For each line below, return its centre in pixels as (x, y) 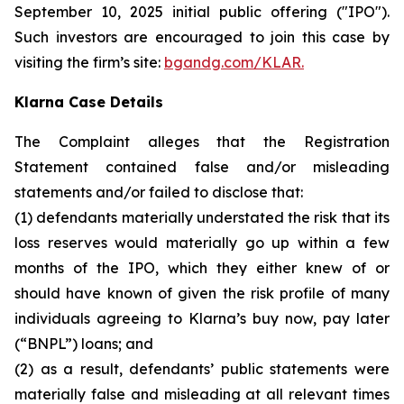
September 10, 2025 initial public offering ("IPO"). (202, 12)
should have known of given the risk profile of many (202, 293)
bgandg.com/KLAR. (234, 62)
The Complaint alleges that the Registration (202, 142)
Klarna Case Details (89, 102)
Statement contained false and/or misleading (202, 167)
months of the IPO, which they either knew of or (202, 268)
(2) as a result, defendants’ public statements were (202, 369)
